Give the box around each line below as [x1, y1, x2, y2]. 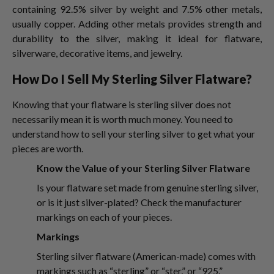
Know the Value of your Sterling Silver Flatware [37, 162, 250, 174]
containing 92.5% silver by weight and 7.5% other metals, [12, 3, 262, 15]
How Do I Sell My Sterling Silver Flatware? [12, 72, 254, 86]
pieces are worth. [12, 143, 85, 154]
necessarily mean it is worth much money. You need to [12, 113, 233, 125]
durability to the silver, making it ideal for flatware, [12, 32, 262, 44]
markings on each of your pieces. [37, 211, 172, 223]
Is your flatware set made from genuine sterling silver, [37, 182, 258, 193]
